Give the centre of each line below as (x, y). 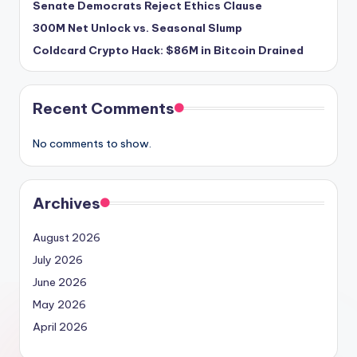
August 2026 (67, 238)
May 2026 (59, 305)
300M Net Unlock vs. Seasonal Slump (137, 28)
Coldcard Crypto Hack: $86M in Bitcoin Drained (168, 51)
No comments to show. (92, 144)
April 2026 (60, 327)
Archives (67, 204)
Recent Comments (104, 109)
